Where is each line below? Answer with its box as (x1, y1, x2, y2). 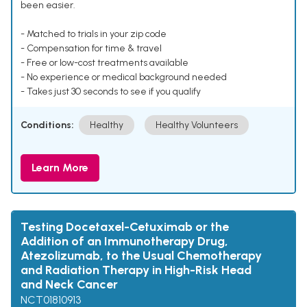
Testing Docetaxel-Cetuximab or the (21, 219, 229, 235)
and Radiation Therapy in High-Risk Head (21, 262, 251, 278)
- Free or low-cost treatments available (21, 57, 188, 69)
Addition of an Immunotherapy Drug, (21, 234, 228, 249)
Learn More (32, 161, 88, 175)
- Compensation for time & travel (21, 42, 162, 55)
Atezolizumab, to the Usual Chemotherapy (21, 248, 262, 264)
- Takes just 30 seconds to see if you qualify (21, 86, 201, 98)
